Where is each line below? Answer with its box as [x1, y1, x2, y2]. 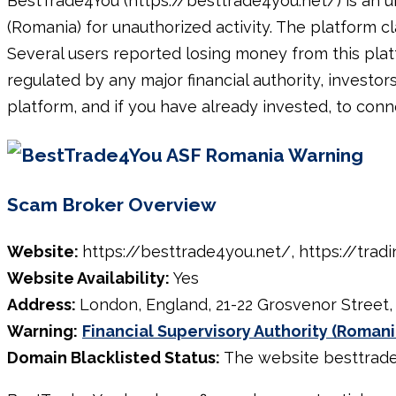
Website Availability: [7, 268, 170, 287]
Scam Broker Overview [7, 193, 217, 216]
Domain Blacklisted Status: [7, 347, 224, 367]
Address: [7, 294, 80, 314]
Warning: [7, 321, 78, 340]
